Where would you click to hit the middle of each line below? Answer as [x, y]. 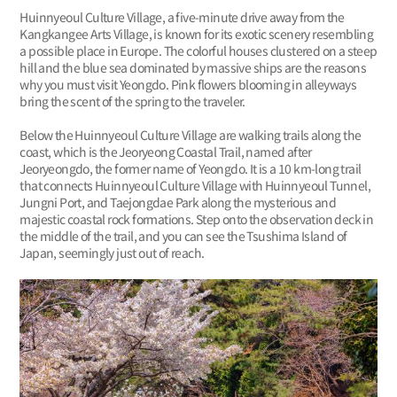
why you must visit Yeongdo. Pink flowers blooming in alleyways [188, 85]
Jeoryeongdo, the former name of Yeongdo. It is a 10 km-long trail [191, 169]
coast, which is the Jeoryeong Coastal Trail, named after [166, 152]
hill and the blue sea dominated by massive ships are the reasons [193, 68]
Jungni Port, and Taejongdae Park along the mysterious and [178, 202]
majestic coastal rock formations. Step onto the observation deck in [197, 219]
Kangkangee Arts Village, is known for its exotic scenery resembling [197, 34]
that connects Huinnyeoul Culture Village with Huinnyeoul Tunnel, [195, 186]
